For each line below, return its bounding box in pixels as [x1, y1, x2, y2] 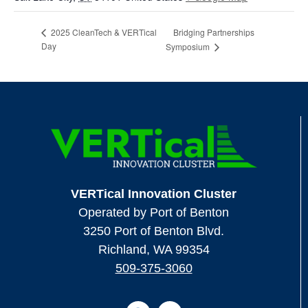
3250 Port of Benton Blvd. [83, 224, 224, 239]
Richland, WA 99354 [98, 243, 210, 257]
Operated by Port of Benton [78, 206, 229, 220]
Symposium [166, 41, 212, 53]
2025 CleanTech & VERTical [49, 26, 157, 38]
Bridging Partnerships [173, 25, 255, 38]
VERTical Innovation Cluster [71, 187, 236, 201]
